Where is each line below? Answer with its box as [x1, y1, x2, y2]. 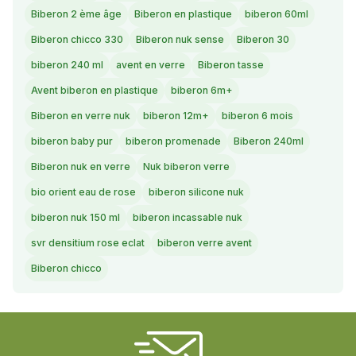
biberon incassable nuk [133, 211, 242, 224]
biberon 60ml [245, 8, 308, 21]
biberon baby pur [31, 135, 113, 148]
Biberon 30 [237, 33, 289, 46]
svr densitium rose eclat [31, 237, 145, 250]
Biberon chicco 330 [31, 33, 123, 46]
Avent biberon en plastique [31, 84, 158, 97]
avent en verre [116, 59, 185, 72]
